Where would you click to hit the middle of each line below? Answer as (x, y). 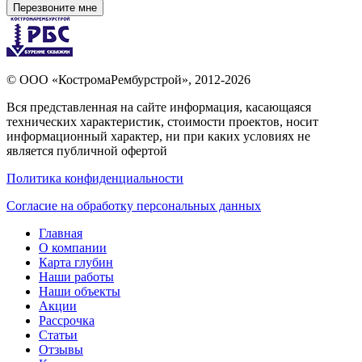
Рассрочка (67, 320)
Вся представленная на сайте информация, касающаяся (159, 107)
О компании (73, 247)
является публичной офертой (87, 150)
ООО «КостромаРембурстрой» (104, 79)
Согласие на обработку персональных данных (134, 205)
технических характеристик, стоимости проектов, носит (162, 121)
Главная (61, 233)
